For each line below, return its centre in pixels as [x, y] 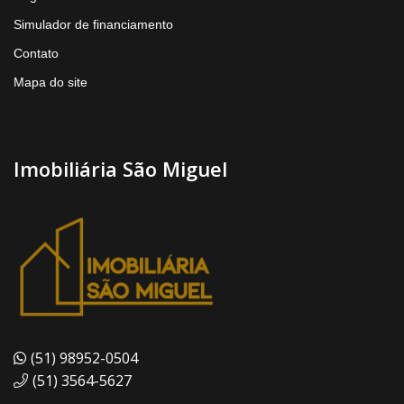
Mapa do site [50, 82]
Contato [36, 53]
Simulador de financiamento [93, 24]
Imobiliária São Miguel [120, 168]
